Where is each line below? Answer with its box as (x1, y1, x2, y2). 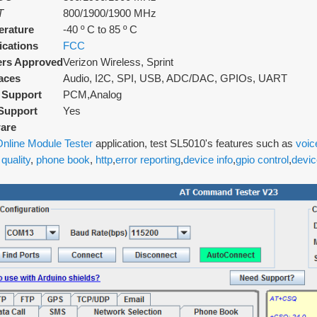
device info (183, 154, 233, 166)
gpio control (236, 154, 289, 166)
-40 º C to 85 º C (63, 23, 137, 35)
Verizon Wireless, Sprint (63, 56, 173, 68)
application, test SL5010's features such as (93, 137, 296, 149)
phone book (36, 154, 90, 166)
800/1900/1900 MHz (63, 7, 156, 19)
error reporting (115, 154, 180, 166)
